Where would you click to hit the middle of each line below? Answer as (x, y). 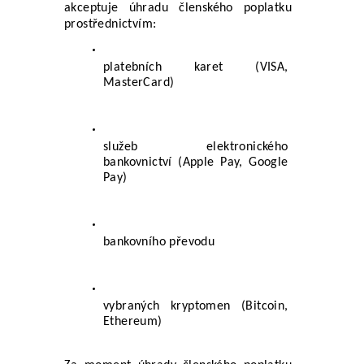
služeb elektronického (196, 147)
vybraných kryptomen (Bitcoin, (196, 306)
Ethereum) (133, 321)
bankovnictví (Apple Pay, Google (196, 162)
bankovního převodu (159, 242)
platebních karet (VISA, (196, 67)
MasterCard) (139, 82)
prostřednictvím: (110, 24)
